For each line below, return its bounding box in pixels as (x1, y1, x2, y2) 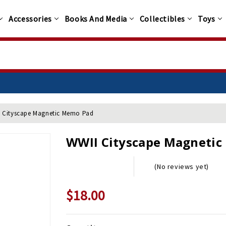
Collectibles (139, 14, 186, 24)
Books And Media (64, 14, 127, 24)
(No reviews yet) (154, 162, 209, 172)
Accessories (9, 14, 52, 24)
